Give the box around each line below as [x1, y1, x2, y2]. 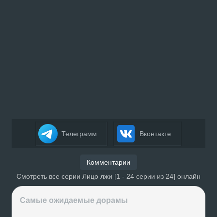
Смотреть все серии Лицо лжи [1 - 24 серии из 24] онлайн [16, 172, 201, 181]
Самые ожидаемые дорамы [20, 196, 128, 205]
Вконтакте [138, 130, 171, 138]
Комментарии [87, 158, 130, 167]
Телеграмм [60, 130, 97, 138]
